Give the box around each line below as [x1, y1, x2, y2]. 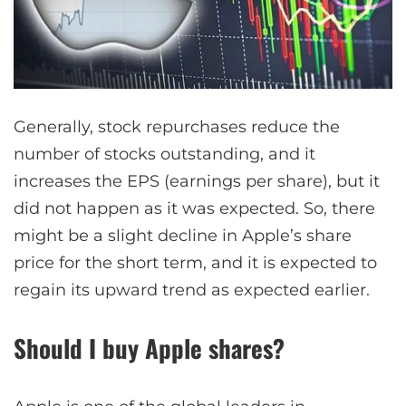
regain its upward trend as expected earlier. [14, 280, 370, 301]
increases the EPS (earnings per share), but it [14, 171, 380, 192]
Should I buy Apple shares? [14, 330, 285, 367]
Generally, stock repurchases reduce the [14, 117, 340, 138]
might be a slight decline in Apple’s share [14, 226, 352, 246]
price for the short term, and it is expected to [14, 253, 377, 274]
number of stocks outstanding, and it [14, 144, 315, 165]
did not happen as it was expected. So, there [14, 198, 375, 219]
